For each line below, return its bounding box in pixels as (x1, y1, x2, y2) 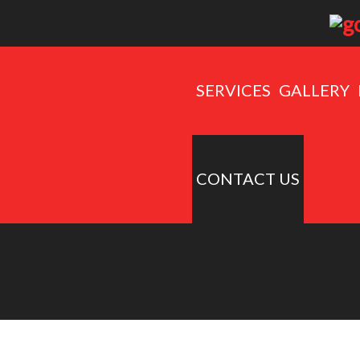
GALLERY (279, 80, 350, 100)
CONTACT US (196, 169, 300, 188)
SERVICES (196, 80, 271, 100)
